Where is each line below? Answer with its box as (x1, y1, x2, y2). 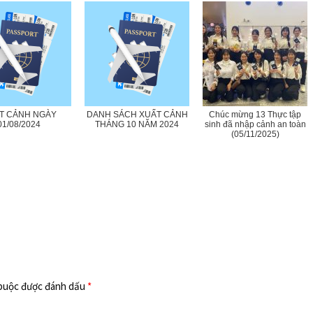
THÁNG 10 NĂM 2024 (95, 119, 179, 129)
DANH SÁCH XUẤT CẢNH (86, 109, 188, 119)
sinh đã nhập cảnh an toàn (204, 119, 306, 129)
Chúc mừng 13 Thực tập (209, 109, 301, 119)
